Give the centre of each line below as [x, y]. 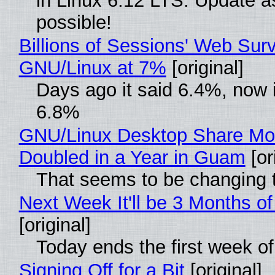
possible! [74, 22]
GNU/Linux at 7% [92, 68]
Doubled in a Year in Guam [132, 157]
